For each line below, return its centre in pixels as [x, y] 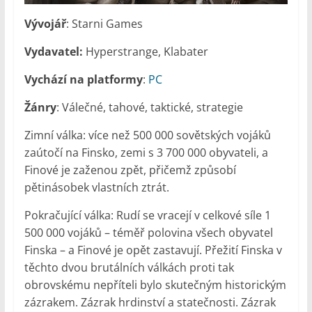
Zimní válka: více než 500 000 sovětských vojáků [147, 135]
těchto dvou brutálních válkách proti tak [129, 267]
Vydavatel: [53, 51]
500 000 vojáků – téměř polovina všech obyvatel [148, 232]
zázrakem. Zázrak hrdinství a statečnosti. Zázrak [150, 302]
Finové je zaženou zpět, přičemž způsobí [130, 170]
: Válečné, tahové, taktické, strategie [149, 107]
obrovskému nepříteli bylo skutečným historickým [155, 284]
